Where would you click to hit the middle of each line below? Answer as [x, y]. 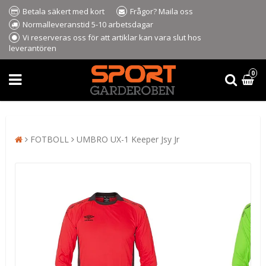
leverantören [33, 48]
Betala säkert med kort [64, 11]
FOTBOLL [50, 139]
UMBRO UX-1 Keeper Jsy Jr [128, 139]
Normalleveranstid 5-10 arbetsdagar [88, 24]
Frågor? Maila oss [161, 11]
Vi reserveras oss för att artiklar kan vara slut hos [112, 37]
